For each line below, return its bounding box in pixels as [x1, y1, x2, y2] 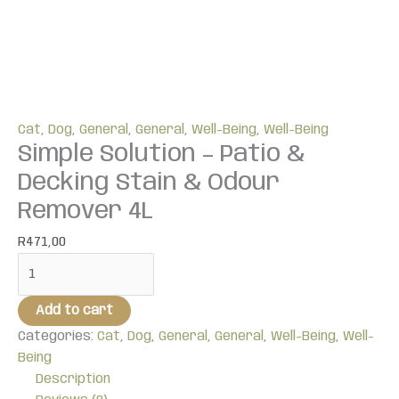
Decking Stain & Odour [18, 170, 280, 197]
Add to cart [36, 303, 113, 318]
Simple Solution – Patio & [18, 142, 305, 168]
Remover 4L [18, 199, 153, 225]
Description [36, 371, 110, 387]
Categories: [18, 329, 97, 344]
